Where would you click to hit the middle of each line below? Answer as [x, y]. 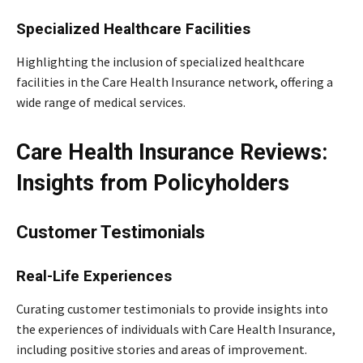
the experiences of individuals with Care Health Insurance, [176, 329]
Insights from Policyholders [153, 184]
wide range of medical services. [101, 102]
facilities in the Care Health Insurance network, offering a [175, 82]
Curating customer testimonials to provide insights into [172, 309]
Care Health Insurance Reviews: [172, 153]
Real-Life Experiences [94, 276]
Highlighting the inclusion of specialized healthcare [160, 62]
